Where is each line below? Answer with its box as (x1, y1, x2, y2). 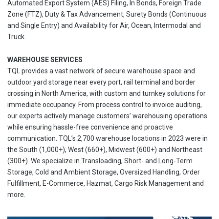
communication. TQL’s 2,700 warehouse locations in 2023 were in (7, 134, 208, 142)
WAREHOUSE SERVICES (7, 56, 83, 64)
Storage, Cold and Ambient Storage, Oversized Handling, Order (7, 168, 200, 176)
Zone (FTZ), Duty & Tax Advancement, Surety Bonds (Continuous (7, 10, 207, 18)
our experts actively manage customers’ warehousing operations (7, 112, 207, 120)
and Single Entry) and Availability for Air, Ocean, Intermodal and (7, 22, 201, 29)
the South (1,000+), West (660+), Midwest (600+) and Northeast (7, 146, 202, 153)
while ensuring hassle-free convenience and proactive (7, 123, 173, 131)
